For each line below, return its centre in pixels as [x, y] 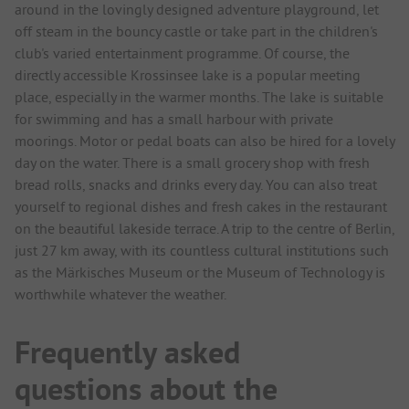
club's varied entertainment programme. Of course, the [182, 53]
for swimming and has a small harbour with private [174, 119]
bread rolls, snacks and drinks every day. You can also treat [196, 185]
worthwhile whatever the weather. [121, 294]
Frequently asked [127, 353]
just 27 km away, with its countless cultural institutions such [202, 251]
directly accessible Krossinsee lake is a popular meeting [188, 75]
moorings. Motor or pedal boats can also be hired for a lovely [204, 141]
